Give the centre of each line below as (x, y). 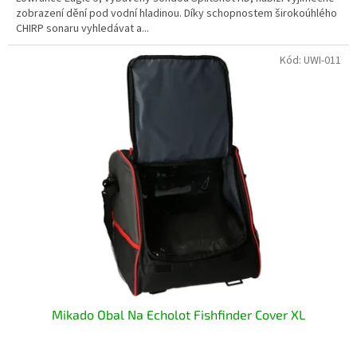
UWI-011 (322, 61)
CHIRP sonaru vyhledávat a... (82, 29)
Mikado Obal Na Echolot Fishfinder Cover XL (178, 315)
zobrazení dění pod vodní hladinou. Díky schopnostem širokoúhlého (177, 14)
